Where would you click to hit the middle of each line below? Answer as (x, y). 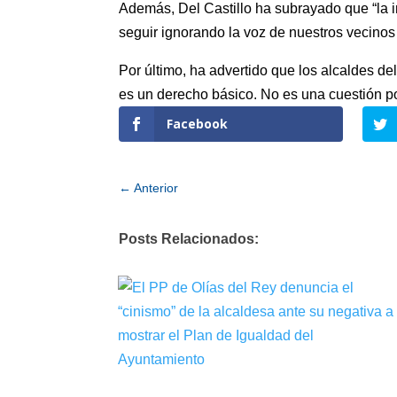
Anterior (156, 188)
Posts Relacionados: (189, 238)
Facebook (198, 124)
